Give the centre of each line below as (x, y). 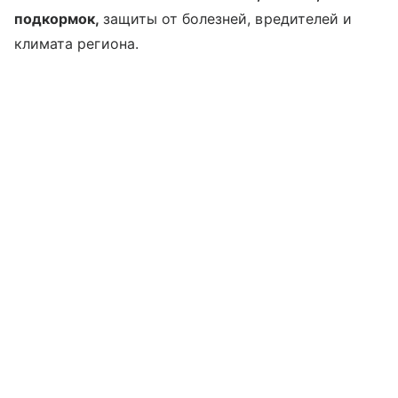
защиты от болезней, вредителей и (227, 18)
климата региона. (76, 43)
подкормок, (59, 18)
